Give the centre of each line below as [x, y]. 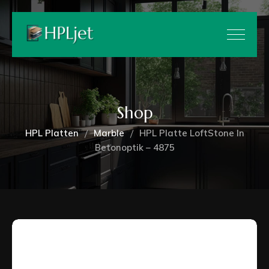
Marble [109, 133]
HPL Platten [52, 133]
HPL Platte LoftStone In [192, 133]
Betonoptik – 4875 [134, 148]
